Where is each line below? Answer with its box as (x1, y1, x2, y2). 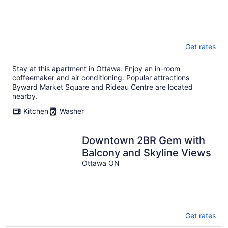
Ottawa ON (82, 159, 120, 168)
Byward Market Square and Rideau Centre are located (12, 82, 193, 92)
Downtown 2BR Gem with (82, 134, 206, 147)
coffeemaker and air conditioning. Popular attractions (12, 73, 189, 82)
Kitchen (23, 107, 48, 116)
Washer (60, 107, 84, 116)
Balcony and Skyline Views (82, 147, 212, 159)
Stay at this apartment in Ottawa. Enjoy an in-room (12, 64, 180, 73)
